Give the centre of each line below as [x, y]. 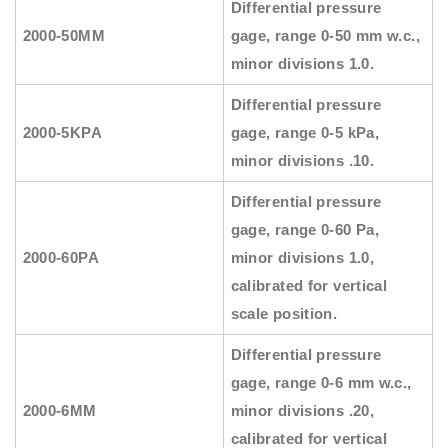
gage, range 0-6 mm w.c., [321, 383]
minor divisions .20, [302, 411]
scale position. [284, 314]
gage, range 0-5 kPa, [305, 133]
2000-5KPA [62, 133]
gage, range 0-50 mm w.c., [325, 36]
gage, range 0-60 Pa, [305, 230]
